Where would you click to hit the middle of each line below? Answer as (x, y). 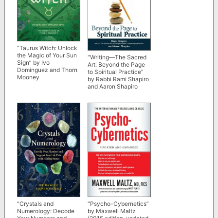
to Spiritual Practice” (115, 72)
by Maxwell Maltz (111, 211)
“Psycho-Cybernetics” (118, 203)
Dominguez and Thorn (47, 70)
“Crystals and (35, 203)
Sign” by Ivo (33, 62)
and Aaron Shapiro (112, 87)
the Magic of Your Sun (47, 55)
